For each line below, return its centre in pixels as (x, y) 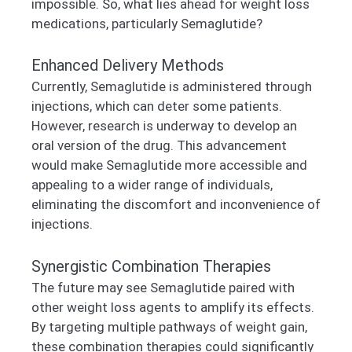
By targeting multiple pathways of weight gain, (169, 326)
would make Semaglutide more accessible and (169, 165)
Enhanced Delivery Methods (128, 66)
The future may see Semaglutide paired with (163, 287)
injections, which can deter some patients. (157, 106)
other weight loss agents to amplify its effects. (173, 307)
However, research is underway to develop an (164, 126)
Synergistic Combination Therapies (151, 266)
